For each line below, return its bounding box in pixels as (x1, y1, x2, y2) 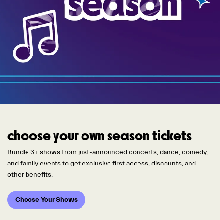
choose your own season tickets (7, 129, 192, 144)
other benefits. (7, 171, 53, 179)
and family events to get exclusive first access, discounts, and (7, 160, 196, 167)
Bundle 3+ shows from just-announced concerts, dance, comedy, (7, 148, 208, 156)
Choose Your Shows (15, 195, 78, 204)
